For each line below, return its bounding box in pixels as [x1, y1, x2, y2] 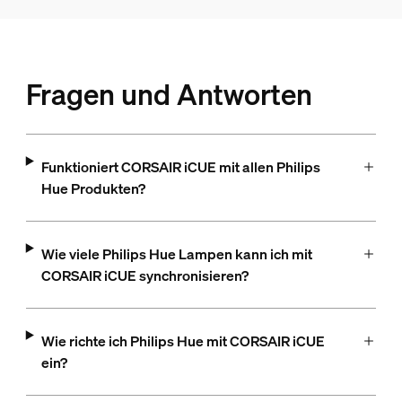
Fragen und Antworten [25, 75, 312, 114]
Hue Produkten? [40, 179, 145, 199]
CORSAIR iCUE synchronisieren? [40, 266, 249, 286]
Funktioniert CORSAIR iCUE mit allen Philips [40, 157, 320, 178]
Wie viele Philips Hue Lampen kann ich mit [40, 244, 312, 265]
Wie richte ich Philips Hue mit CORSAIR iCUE [40, 331, 325, 352]
